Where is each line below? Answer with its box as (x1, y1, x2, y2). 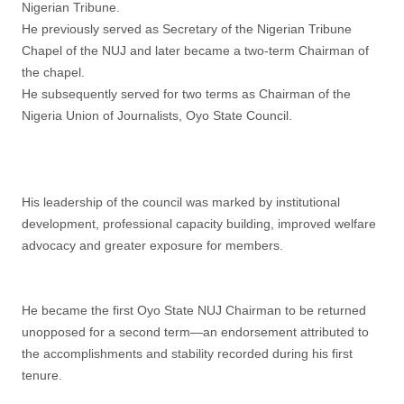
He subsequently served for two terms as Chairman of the (22, 87, 351, 101)
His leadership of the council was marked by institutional (22, 195, 340, 209)
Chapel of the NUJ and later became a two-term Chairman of (22, 43, 369, 58)
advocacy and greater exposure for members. (22, 238, 283, 252)
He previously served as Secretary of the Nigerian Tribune (22, 22, 352, 36)
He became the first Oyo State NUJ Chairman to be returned (22, 303, 366, 317)
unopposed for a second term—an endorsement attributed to (22, 325, 369, 339)
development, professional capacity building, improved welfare (22, 216, 376, 231)
